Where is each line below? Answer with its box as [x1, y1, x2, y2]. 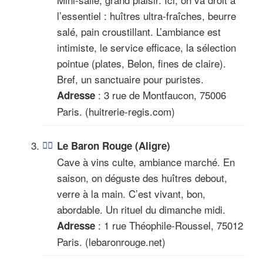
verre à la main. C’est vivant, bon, [57, 186, 205, 201]
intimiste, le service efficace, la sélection [57, 39, 236, 55]
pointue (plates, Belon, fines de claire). [57, 55, 226, 70]
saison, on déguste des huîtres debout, [57, 170, 227, 185]
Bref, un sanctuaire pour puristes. [57, 71, 204, 86]
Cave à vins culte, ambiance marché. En [57, 154, 235, 169]
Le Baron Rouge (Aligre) [57, 138, 170, 153]
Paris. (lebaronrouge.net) [57, 234, 166, 249]
